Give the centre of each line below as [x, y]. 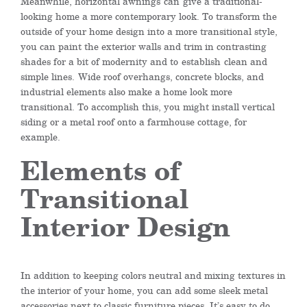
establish [201, 61]
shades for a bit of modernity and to [101, 61]
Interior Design [129, 226]
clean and [244, 61]
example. [42, 137]
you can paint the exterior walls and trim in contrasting [144, 46]
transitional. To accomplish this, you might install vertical [148, 107]
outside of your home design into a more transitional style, [149, 31]
